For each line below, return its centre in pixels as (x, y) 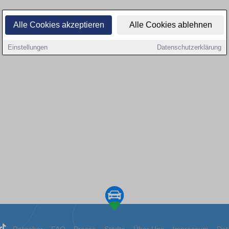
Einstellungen (28, 47)
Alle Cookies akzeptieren (59, 25)
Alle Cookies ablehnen (170, 25)
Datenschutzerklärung (189, 47)
